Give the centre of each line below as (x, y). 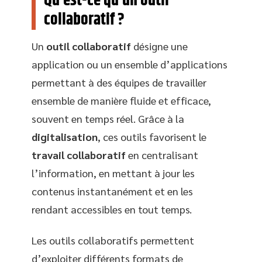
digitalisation (65, 136)
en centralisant (162, 154)
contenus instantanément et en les (112, 191)
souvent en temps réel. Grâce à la (108, 118)
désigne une (159, 46)
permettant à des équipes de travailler (119, 82)
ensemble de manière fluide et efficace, (121, 100)
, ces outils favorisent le (152, 136)
